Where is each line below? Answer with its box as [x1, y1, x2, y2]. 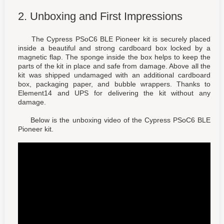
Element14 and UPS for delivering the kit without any [18, 89, 210, 97]
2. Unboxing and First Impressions [18, 10, 182, 22]
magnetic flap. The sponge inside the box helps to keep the [18, 53, 210, 61]
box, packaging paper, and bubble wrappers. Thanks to [18, 80, 210, 88]
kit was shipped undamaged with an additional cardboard [18, 71, 210, 79]
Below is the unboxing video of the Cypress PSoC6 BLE [18, 116, 210, 124]
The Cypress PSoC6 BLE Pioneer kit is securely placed [18, 35, 210, 43]
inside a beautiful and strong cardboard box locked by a [18, 44, 210, 52]
